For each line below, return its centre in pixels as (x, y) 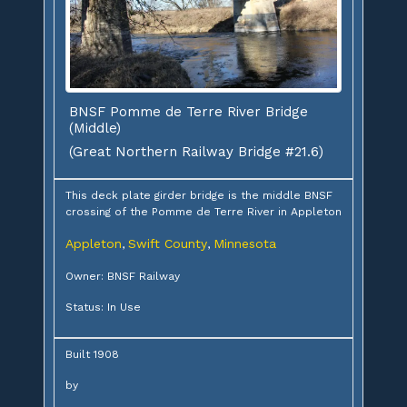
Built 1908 (92, 355)
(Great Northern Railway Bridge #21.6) (196, 152)
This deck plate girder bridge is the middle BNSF (199, 196)
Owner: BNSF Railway (123, 277)
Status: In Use (103, 308)
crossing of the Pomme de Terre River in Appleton (203, 212)
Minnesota (245, 244)
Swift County (168, 244)
